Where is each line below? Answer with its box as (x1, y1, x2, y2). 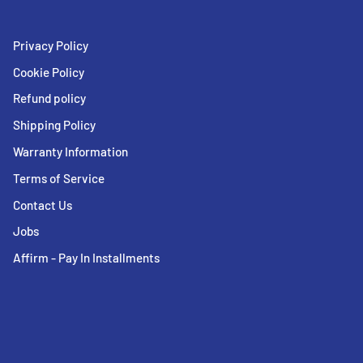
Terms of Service (13, 170, 105, 186)
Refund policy (13, 91, 87, 106)
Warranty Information (13, 144, 129, 160)
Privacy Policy (13, 37, 89, 53)
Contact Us (13, 197, 73, 212)
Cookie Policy (13, 64, 85, 79)
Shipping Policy (13, 117, 96, 133)
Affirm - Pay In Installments (13, 250, 160, 266)
